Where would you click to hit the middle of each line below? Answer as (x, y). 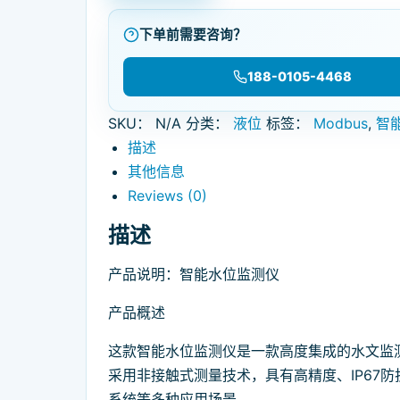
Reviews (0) (168, 195)
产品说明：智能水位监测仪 (194, 275)
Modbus (341, 123)
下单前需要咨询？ (193, 34)
